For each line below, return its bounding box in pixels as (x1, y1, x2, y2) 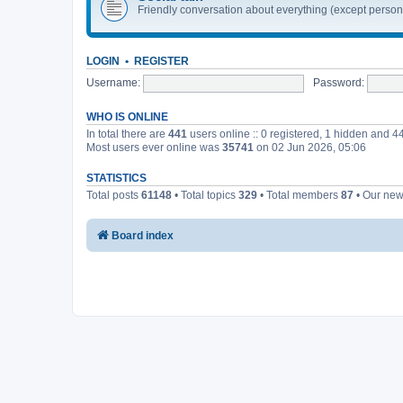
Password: (312, 76, 364, 90)
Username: (86, 76, 140, 90)
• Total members (257, 189, 341, 202)
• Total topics (172, 189, 238, 202)
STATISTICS (86, 173, 147, 184)
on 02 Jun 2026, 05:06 (254, 141, 366, 155)
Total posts (86, 189, 141, 202)
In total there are (86, 128, 168, 141)
